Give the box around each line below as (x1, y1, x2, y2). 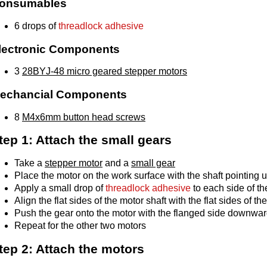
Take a (14, 158, 45, 169)
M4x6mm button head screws (22, 111, 145, 122)
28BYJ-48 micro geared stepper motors (22, 66, 187, 77)
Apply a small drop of (14, 183, 105, 194)
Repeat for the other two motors (14, 221, 146, 231)
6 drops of (14, 21, 58, 32)
